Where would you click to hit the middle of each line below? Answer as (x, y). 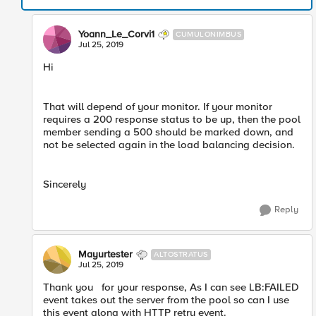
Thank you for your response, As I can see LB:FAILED (171, 287)
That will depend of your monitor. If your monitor (158, 107)
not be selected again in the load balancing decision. (169, 145)
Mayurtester (105, 254)
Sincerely (65, 184)
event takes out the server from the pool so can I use (166, 300)
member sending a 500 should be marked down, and (168, 132)
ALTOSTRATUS (181, 254)
